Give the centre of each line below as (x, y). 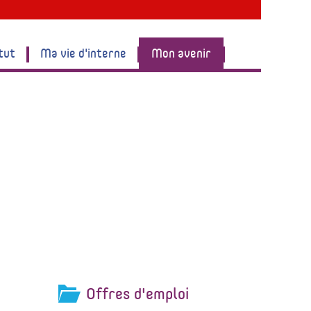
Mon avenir (182, 52)
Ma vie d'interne (84, 52)
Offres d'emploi (138, 293)
